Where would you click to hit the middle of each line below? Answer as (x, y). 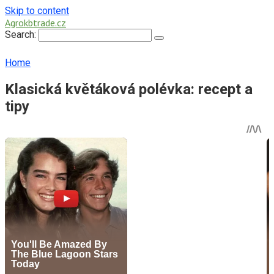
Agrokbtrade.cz (35, 23)
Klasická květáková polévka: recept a (129, 89)
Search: (22, 35)
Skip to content (37, 11)
